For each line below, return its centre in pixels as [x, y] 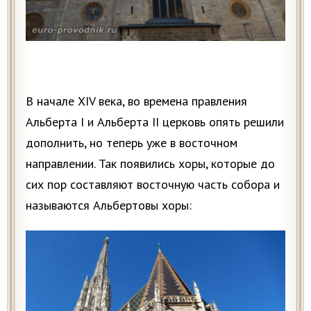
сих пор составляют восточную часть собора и [153, 185]
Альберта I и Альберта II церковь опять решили [155, 122]
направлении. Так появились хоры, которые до [150, 164]
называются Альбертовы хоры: [109, 205]
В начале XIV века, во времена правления [136, 101]
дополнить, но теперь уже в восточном [132, 143]
